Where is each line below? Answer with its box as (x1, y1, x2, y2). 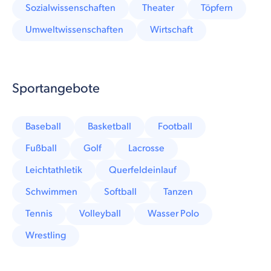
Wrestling (25, 229, 66, 241)
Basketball (88, 120, 131, 132)
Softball (104, 186, 137, 198)
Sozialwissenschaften (25, 2, 116, 14)
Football (158, 120, 192, 132)
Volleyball (79, 207, 121, 220)
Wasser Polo (148, 207, 199, 220)
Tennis (25, 207, 53, 220)
